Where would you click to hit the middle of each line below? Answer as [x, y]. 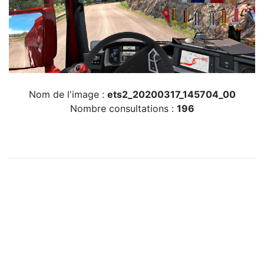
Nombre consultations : [123, 109]
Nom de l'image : [68, 95]
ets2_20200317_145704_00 [171, 95]
